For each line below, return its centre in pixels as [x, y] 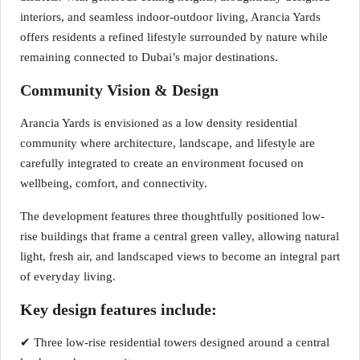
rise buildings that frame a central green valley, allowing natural [180, 236]
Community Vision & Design [119, 90]
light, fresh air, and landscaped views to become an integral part [180, 256]
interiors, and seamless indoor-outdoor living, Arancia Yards [170, 17]
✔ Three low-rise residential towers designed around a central [175, 342]
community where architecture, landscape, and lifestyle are [168, 143]
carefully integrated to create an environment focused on [162, 163]
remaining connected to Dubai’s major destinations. [149, 57]
